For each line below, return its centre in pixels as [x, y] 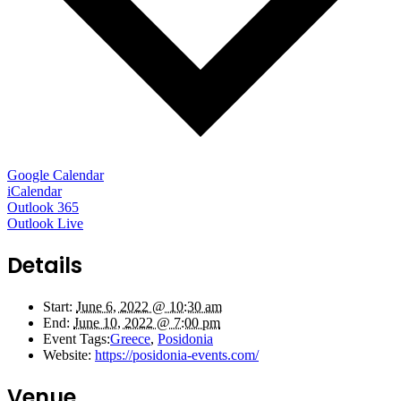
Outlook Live [45, 223]
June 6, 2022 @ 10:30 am [149, 306]
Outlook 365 [43, 207]
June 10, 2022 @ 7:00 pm [147, 322]
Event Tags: [77, 338]
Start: [58, 306]
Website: [67, 354]
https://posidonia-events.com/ [177, 354]
